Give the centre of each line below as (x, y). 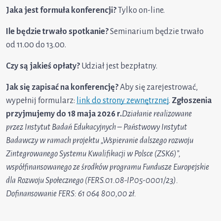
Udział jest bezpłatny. (120, 66)
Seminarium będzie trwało (156, 31)
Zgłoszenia (192, 100)
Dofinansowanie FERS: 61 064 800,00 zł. (71, 194)
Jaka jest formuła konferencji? (62, 10)
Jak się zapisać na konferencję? (63, 87)
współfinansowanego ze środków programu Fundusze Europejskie (108, 167)
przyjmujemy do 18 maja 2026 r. (64, 114)
